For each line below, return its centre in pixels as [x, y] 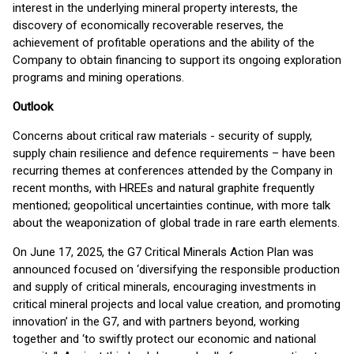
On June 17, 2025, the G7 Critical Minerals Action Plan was [163, 252]
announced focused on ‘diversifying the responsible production [176, 269]
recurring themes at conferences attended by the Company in [173, 171]
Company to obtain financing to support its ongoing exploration [177, 60]
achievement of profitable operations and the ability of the [164, 43]
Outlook [33, 107]
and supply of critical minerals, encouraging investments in [164, 287]
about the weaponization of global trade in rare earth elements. [176, 223]
